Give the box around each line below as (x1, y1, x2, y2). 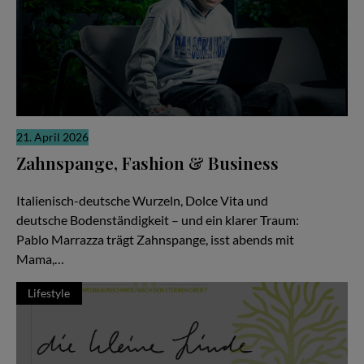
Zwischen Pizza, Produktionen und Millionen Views (45, 176, 253, 189)
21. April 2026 (16, 131, 89, 145)
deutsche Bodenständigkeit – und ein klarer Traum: (16, 211, 299, 227)
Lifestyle (28, 286, 71, 301)
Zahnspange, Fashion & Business (16, 150, 279, 174)
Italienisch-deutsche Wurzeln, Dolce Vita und (16, 192, 268, 208)
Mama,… (16, 250, 64, 266)
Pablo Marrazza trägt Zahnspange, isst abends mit (16, 231, 294, 247)
